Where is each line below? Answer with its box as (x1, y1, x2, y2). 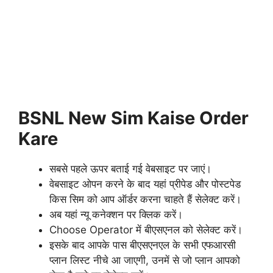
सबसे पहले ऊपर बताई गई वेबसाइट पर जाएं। (49, 163, 211, 175)
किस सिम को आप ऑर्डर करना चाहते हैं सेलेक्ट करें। (49, 193, 241, 206)
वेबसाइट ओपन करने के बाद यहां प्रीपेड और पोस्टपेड (49, 178, 241, 191)
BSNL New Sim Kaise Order (18, 107, 249, 129)
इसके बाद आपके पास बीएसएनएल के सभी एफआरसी (49, 239, 236, 252)
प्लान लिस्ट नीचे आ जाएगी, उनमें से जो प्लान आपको (49, 254, 240, 267)
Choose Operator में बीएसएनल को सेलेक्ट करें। (49, 224, 243, 236)
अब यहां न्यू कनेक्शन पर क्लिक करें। (49, 208, 183, 221)
